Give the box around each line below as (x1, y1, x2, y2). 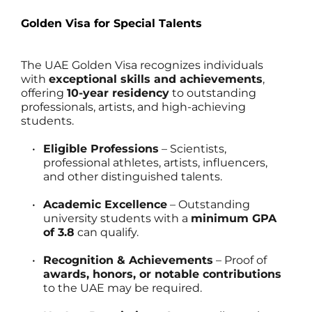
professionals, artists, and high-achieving (21, 100, 246, 114)
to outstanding (169, 86, 256, 100)
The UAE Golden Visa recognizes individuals (21, 58, 263, 72)
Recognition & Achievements (43, 253, 213, 267)
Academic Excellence (43, 198, 167, 212)
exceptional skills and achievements (49, 72, 263, 86)
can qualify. (75, 226, 139, 240)
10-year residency (67, 86, 169, 100)
